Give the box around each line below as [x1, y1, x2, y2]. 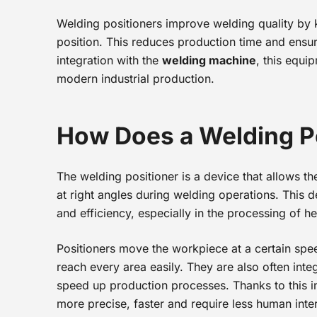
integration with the [57, 53, 162, 67]
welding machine [162, 53, 256, 67]
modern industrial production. [57, 71, 214, 86]
